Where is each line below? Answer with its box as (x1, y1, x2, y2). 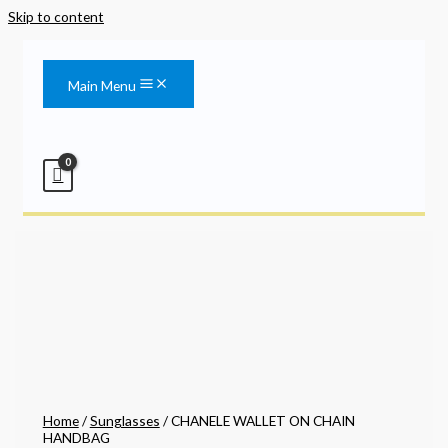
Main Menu (68, 77, 136, 94)
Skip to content (8, 8, 104, 25)
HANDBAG (42, 428, 110, 446)
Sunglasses (89, 411, 160, 429)
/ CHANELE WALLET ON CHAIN (159, 411, 355, 429)
